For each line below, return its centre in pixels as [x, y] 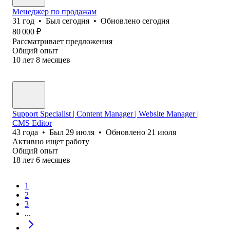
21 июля [162, 132]
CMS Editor [32, 123]
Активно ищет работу [51, 141]
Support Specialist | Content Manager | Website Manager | [106, 113]
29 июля [80, 132]
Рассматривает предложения [62, 41]
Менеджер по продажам [54, 11]
